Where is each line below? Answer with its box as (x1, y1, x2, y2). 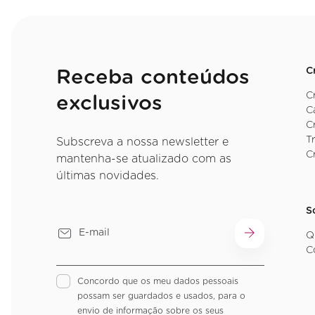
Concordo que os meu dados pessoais (77, 276, 238, 285)
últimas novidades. (56, 169, 159, 181)
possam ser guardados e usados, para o (77, 291, 245, 300)
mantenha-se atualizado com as (56, 153, 231, 165)
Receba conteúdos (56, 67, 250, 88)
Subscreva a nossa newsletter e (56, 136, 229, 148)
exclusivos (56, 93, 162, 114)
